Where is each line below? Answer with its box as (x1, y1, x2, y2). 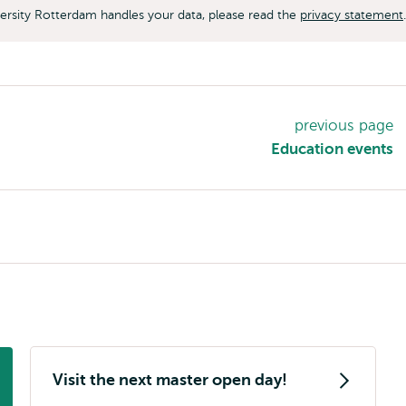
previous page (295, 117, 393, 134)
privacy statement (300, 8, 403, 22)
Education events (271, 140, 393, 158)
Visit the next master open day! (53, 371, 287, 389)
